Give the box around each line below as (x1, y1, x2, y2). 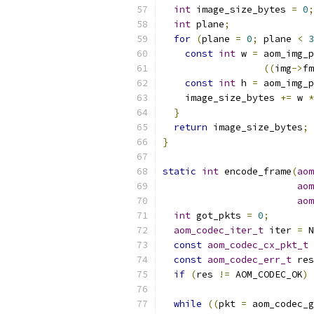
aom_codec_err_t (207, 254, 292, 266)
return (174, 121, 207, 133)
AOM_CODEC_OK (230, 268, 303, 280)
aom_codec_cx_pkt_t (207, 239, 308, 251)
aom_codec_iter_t (174, 224, 264, 236)
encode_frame (219, 165, 292, 177)
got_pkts (191, 210, 247, 221)
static (163, 165, 196, 177)
